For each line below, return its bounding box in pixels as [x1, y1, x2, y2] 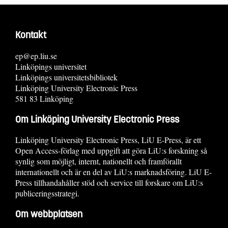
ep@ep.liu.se [15, 50, 57, 61]
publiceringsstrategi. [15, 188, 79, 199]
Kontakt [15, 29, 46, 41]
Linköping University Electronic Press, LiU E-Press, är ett [15, 134, 201, 146]
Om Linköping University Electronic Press [15, 113, 179, 125]
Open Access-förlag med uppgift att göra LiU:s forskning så [15, 145, 207, 156]
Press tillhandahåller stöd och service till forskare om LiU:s [15, 177, 203, 188]
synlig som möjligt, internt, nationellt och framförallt [15, 156, 182, 167]
